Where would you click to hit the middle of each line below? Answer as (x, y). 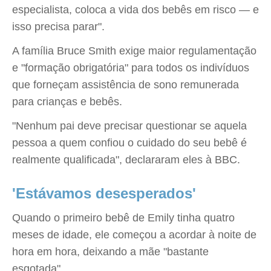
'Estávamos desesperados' (104, 193)
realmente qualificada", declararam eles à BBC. (126, 160)
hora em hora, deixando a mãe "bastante (110, 252)
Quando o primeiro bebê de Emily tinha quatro (123, 218)
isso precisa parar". (58, 27)
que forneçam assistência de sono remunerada (126, 85)
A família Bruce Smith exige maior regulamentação (134, 51)
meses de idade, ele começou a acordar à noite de (134, 235)
